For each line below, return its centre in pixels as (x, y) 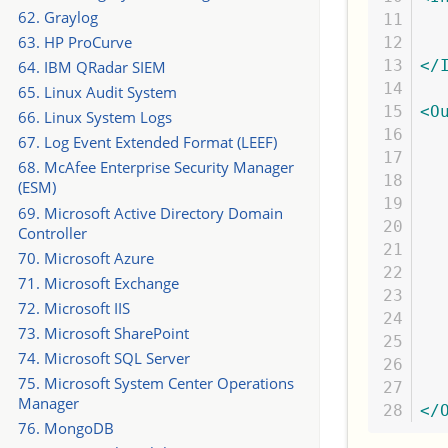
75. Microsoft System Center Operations (155, 382)
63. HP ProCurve (74, 42)
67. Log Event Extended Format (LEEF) (147, 142)
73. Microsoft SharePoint (103, 332)
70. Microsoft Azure (85, 257)
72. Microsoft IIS (73, 307)
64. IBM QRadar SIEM (91, 67)
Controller (52, 232)
